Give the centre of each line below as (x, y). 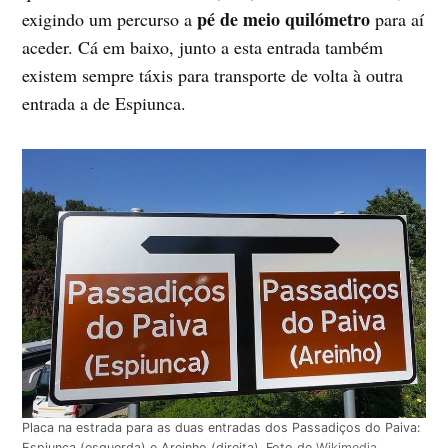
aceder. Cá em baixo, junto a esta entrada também (203, 46)
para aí (397, 18)
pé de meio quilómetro (284, 18)
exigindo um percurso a (110, 18)
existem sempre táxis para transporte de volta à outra (213, 74)
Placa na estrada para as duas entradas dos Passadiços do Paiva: (221, 427)
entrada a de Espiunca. (104, 102)
